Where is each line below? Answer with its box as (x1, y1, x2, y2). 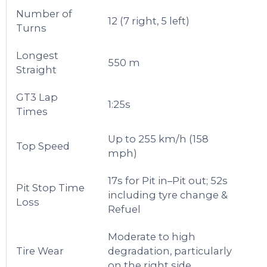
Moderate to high (108, 230, 196, 243)
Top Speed (16, 139, 70, 152)
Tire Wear (16, 244, 64, 257)
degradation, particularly (108, 244, 232, 257)
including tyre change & (108, 188, 228, 201)
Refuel (108, 203, 141, 215)
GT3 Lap (16, 91, 58, 103)
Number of (16, 7, 73, 20)
